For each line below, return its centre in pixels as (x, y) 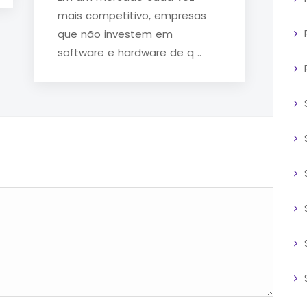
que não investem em (115, 34)
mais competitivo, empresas (132, 15)
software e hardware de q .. (130, 52)
